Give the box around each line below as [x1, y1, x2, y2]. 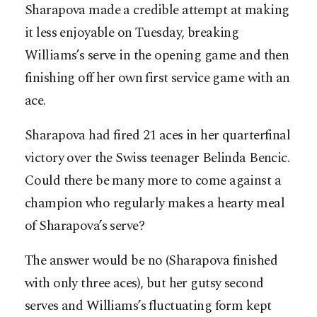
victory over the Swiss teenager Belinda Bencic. [25, 148, 290, 169]
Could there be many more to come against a [25, 171, 282, 192]
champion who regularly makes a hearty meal [25, 193, 285, 214]
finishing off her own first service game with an [25, 68, 290, 89]
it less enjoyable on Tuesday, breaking [25, 23, 239, 44]
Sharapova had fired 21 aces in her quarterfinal [25, 125, 291, 146]
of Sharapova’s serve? [25, 216, 145, 237]
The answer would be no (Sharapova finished [25, 250, 278, 272]
